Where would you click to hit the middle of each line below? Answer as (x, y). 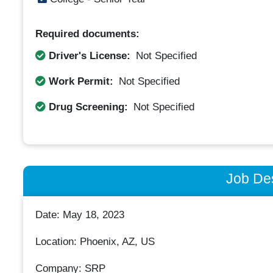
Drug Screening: (88, 107)
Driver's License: (89, 55)
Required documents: (87, 34)
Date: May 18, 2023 (80, 215)
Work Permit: (81, 81)
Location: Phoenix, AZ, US (95, 242)
